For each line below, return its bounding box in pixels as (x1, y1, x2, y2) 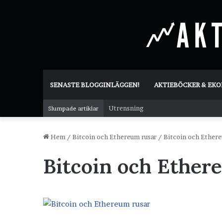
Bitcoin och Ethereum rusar (72, 133, 157, 141)
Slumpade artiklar (48, 105, 99, 112)
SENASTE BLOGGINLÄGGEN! (50, 81, 140, 89)
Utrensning (109, 104, 144, 112)
